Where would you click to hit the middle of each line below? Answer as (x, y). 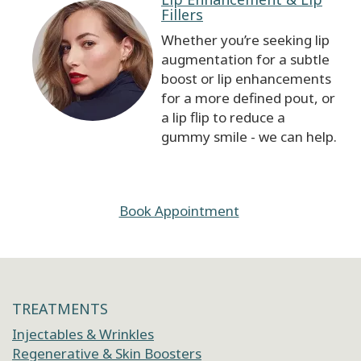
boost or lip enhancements (246, 79)
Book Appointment (179, 211)
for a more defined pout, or (248, 98)
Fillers (182, 15)
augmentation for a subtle (245, 60)
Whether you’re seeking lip (245, 40)
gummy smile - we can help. (249, 137)
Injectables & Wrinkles (83, 334)
